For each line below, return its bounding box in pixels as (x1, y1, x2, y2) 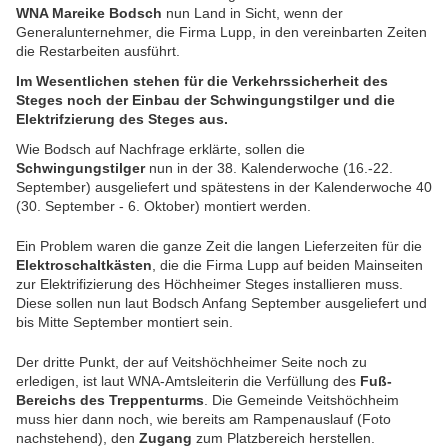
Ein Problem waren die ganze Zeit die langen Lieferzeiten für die (16, 238, 422, 255)
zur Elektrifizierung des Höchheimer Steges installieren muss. (16, 276, 403, 293)
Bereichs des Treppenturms (16, 392, 204, 409)
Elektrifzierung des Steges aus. (16, 111, 228, 128)
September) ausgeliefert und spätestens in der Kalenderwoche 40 (16, 179, 432, 196)
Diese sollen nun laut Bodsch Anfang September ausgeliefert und (16, 295, 427, 312)
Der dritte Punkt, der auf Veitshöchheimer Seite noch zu (16, 354, 367, 371)
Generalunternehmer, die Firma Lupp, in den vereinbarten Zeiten (16, 24, 427, 41)
